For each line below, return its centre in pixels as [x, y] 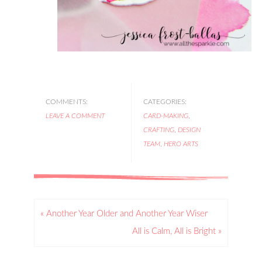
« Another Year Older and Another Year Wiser [124, 213]
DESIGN [189, 130]
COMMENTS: [67, 101]
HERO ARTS [181, 144]
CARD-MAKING [166, 116]
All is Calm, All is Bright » [177, 231]
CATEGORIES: [165, 101]
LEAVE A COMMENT [75, 116]
